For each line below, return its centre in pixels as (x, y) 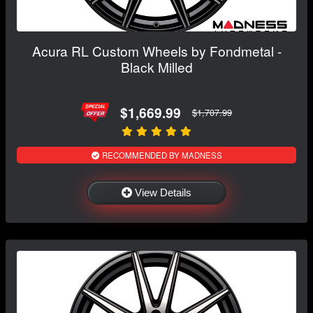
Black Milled (156, 67)
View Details (163, 193)
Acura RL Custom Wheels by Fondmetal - (156, 51)
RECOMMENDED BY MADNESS (161, 155)
